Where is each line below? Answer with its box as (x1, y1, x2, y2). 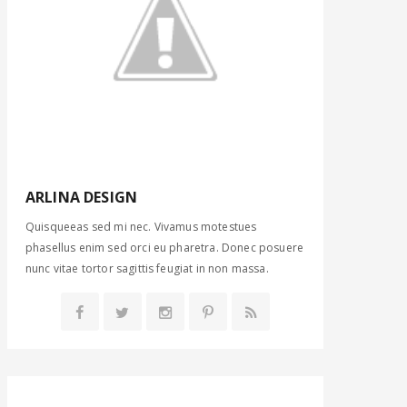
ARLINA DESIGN (25, 187, 138, 207)
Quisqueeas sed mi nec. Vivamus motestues (25, 219, 257, 234)
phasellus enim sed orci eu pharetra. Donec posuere (25, 240, 304, 255)
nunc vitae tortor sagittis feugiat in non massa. (25, 261, 269, 276)
